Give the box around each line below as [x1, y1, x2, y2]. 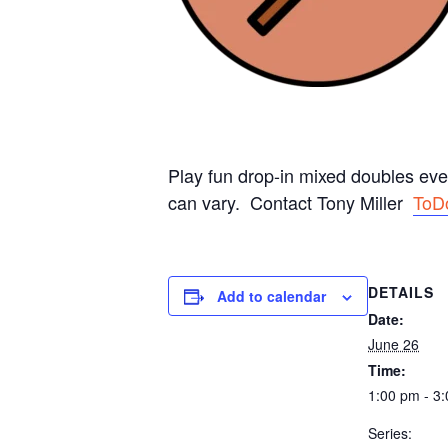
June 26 [368, 334, 419, 354]
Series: [368, 423, 412, 443]
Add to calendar [217, 286, 326, 306]
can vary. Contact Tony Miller [168, 189, 413, 215]
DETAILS [368, 282, 434, 302]
